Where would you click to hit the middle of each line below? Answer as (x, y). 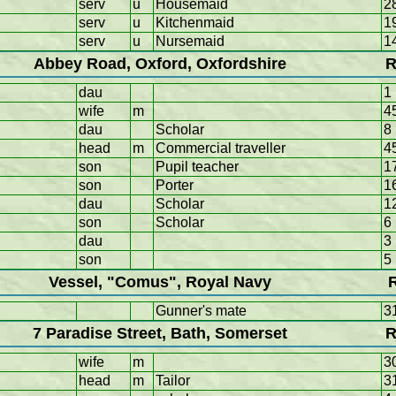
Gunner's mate (201, 311)
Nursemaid (190, 42)
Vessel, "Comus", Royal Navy (160, 282)
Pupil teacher (197, 167)
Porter (175, 186)
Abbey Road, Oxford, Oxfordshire (160, 64)
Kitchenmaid (195, 23)
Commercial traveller (221, 148)
